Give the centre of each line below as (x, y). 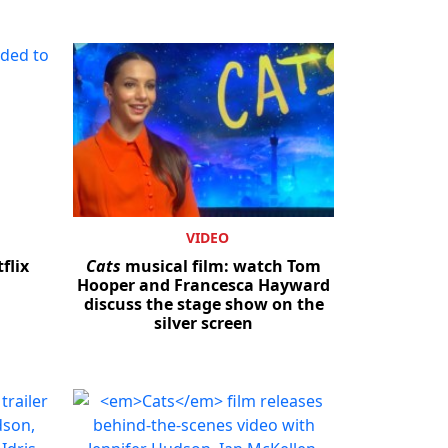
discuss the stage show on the (203, 303)
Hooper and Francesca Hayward (203, 284)
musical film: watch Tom (221, 265)
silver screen (203, 322)
